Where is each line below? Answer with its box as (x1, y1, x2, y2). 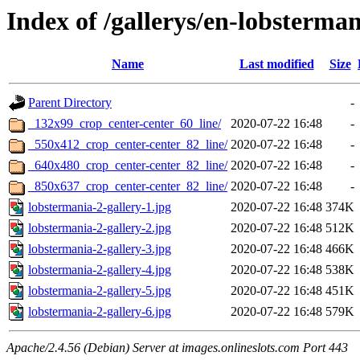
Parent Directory (28, 96, 112, 110)
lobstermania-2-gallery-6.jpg (28, 305, 171, 319)
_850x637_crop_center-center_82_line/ (28, 179, 227, 194)
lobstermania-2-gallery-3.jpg (28, 242, 171, 256)
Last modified (239, 57, 314, 72)
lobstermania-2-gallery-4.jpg (28, 263, 171, 277)
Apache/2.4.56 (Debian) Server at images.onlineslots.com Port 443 (6, 341, 348, 355)
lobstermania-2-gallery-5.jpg (28, 284, 171, 298)
